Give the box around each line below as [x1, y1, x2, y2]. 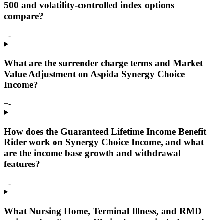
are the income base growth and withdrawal [4, 148, 181, 159]
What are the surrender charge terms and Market [4, 57, 203, 68]
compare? [4, 11, 44, 22]
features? [4, 159, 40, 169]
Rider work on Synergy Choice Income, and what [4, 137, 204, 148]
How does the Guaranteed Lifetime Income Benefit [4, 126, 206, 137]
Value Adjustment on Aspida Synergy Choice [4, 68, 185, 79]
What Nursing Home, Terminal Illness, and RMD [4, 205, 202, 216]
